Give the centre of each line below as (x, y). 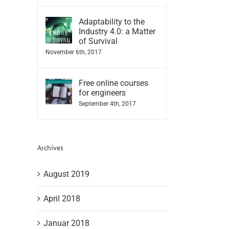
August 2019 (66, 174)
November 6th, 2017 (74, 52)
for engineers (102, 93)
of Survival (98, 41)
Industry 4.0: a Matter (117, 31)
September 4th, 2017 (107, 104)
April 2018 (62, 199)
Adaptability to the (112, 21)
